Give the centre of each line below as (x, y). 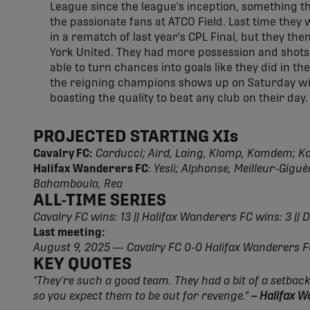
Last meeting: (69, 232)
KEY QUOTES (82, 264)
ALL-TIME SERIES (100, 201)
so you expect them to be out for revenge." (141, 296)
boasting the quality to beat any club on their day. (179, 98)
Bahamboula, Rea (78, 184)
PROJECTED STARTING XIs (136, 137)
